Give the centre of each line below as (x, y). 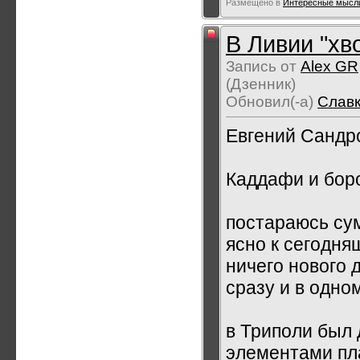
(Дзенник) (261, 84)
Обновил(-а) (272, 102)
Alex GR (329, 66)
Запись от (263, 66)
